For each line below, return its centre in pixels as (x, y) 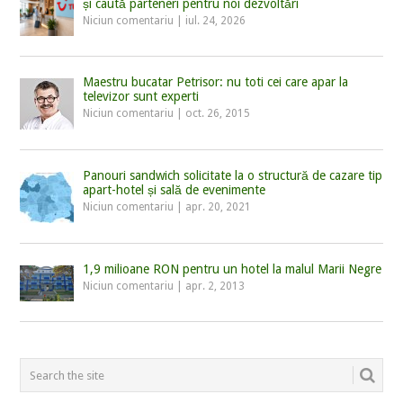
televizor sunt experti (141, 97)
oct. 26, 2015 (218, 114)
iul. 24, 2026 (216, 21)
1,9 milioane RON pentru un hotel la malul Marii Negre (233, 269)
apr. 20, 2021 (219, 207)
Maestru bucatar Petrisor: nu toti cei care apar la (216, 82)
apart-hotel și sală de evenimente (175, 190)
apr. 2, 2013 (215, 287)
